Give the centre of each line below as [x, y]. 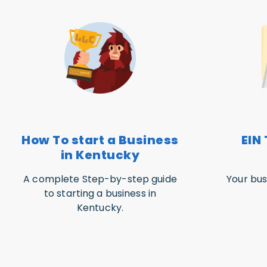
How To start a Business [100, 140]
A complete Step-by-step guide [100, 179]
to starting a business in [100, 194]
